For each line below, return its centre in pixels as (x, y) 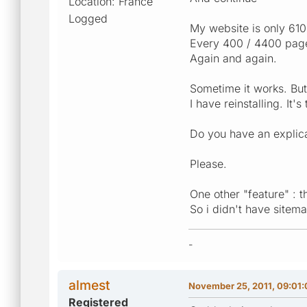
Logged (88, 18)
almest (89, 285)
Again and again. (233, 58)
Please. (208, 163)
